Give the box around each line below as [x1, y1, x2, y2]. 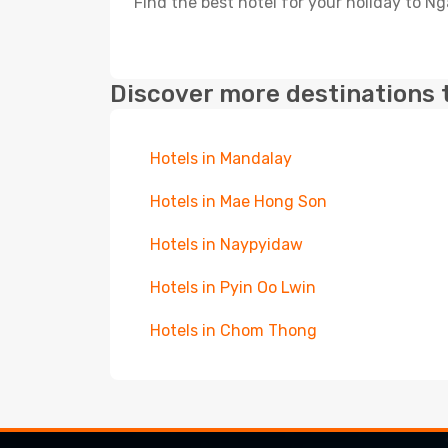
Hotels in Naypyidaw [150, 235, 303, 254]
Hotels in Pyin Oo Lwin [150, 278, 316, 297]
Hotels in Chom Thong [150, 321, 317, 340]
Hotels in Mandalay [150, 149, 292, 168]
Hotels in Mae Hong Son [150, 192, 327, 211]
